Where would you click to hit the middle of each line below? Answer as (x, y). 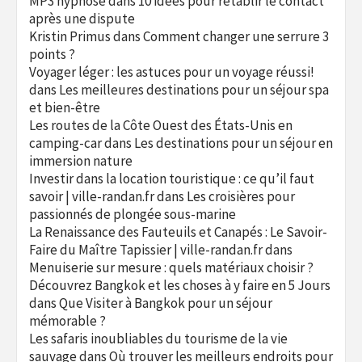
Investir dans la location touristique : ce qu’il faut (172, 179)
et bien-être (65, 107)
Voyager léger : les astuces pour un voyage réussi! (172, 72)
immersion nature (81, 161)
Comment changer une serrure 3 (236, 36)
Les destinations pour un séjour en (234, 143)
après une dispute (82, 19)
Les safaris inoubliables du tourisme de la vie (158, 339)
